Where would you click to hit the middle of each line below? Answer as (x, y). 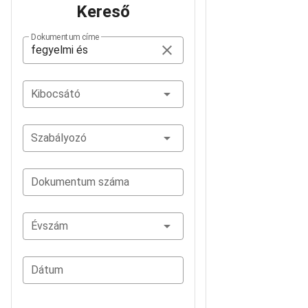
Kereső (103, 12)
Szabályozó (59, 138)
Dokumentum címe (65, 37)
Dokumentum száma (80, 182)
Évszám (49, 226)
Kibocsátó (56, 94)
